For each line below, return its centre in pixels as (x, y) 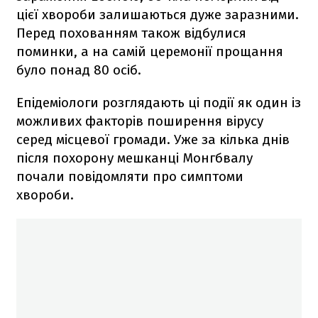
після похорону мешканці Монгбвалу (135, 158)
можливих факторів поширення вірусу (140, 121)
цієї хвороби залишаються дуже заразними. (158, 14)
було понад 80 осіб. (79, 70)
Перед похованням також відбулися (131, 33)
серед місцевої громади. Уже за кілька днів (153, 139)
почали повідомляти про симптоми (130, 176)
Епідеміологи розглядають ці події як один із (159, 102)
